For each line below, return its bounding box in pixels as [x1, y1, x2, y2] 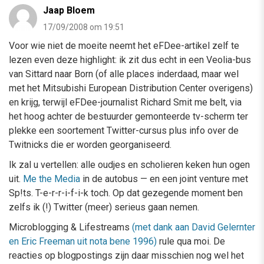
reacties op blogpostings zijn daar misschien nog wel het [9, 249, 244, 261]
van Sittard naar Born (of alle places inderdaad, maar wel [9, 68, 239, 80]
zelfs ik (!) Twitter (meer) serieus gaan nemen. [9, 201, 199, 213]
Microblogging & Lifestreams [9, 221, 132, 233]
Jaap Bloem [43, 4, 95, 16]
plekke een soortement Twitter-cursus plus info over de [9, 124, 239, 136]
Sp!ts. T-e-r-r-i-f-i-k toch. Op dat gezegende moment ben [9, 187, 243, 199]
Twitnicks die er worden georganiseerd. [9, 138, 171, 150]
